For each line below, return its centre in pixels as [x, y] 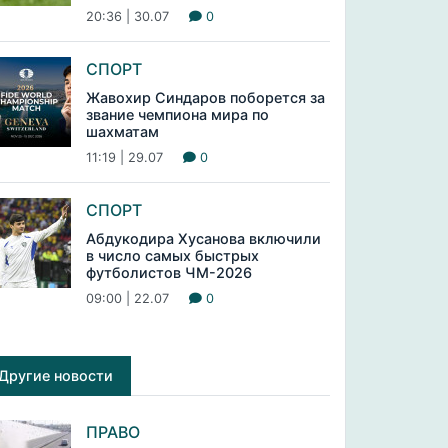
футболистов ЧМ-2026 [168, 272]
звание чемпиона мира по [177, 114]
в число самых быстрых [172, 255]
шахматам [122, 131]
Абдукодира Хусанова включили [203, 238]
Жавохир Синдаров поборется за [205, 97]
